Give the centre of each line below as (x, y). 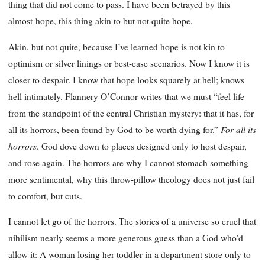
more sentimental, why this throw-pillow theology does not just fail (131, 179)
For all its (238, 129)
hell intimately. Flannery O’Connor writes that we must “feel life (126, 96)
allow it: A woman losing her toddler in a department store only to (130, 255)
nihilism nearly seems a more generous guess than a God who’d (126, 238)
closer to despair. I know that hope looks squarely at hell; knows (126, 80)
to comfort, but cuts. (45, 195)
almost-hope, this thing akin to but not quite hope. (101, 21)
